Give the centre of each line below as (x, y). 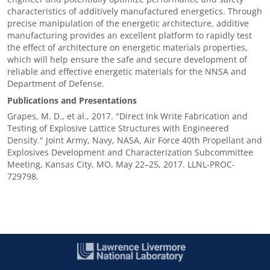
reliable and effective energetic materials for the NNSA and (127, 71)
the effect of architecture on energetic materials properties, (127, 47)
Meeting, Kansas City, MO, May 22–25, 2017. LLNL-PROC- (121, 164)
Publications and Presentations (72, 100)
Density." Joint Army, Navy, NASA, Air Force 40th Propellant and (135, 140)
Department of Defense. (56, 83)
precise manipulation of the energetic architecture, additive (128, 23)
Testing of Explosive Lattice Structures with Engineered (118, 128)
